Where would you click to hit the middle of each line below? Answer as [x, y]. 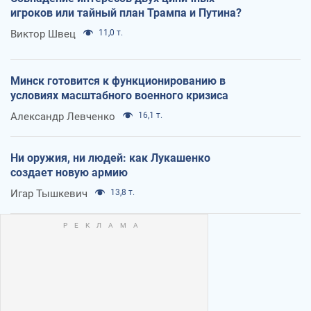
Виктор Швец [43, 34]
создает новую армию [69, 173]
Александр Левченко [63, 117]
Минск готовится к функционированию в [118, 81]
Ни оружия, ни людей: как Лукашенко [110, 158]
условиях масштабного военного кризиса [119, 96]
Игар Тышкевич [49, 194]
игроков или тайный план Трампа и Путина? [126, 13]
